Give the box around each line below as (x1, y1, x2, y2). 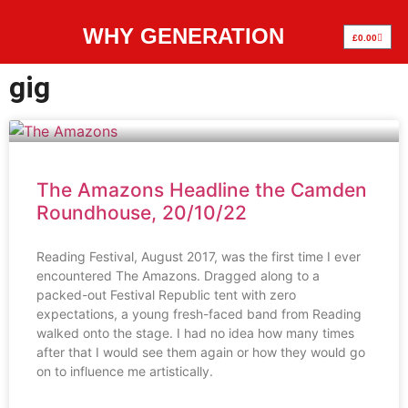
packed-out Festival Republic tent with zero (36, 287, 296, 302)
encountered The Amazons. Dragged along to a (36, 268, 320, 283)
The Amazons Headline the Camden (36, 178, 367, 201)
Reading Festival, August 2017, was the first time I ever (36, 249, 361, 264)
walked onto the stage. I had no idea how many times (36, 325, 354, 341)
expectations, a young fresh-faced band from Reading (36, 306, 362, 321)
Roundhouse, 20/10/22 (36, 201, 247, 224)
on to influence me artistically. (36, 363, 213, 379)
